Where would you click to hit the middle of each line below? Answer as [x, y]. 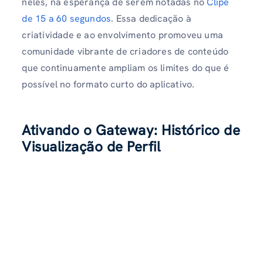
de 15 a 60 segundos [67, 19]
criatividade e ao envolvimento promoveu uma [122, 35]
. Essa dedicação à [151, 19]
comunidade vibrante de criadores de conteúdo [125, 52]
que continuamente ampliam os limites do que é [126, 68]
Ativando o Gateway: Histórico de [131, 130]
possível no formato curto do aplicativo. [108, 85]
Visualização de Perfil [91, 147]
